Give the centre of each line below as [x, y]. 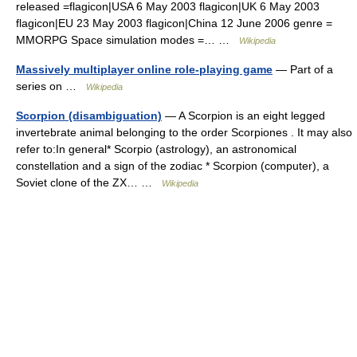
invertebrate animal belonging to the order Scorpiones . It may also [184, 132]
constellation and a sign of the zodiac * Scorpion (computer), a [173, 166]
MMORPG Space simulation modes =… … [127, 40]
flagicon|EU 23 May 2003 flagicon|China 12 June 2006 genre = [174, 23]
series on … [51, 86]
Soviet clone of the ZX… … [89, 182]
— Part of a [303, 69]
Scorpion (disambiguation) [89, 116]
